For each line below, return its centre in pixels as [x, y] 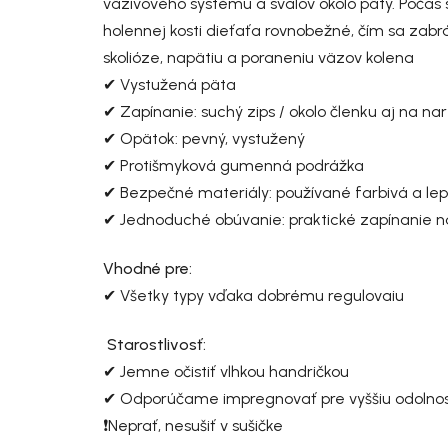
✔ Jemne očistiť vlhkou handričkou [226, 372]
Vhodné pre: [149, 269]
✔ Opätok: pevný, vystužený [204, 139]
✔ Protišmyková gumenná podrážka [235, 166]
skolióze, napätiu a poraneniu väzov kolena [258, 58]
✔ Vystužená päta [173, 85]
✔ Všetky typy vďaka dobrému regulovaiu [253, 296]
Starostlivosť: [156, 345]
